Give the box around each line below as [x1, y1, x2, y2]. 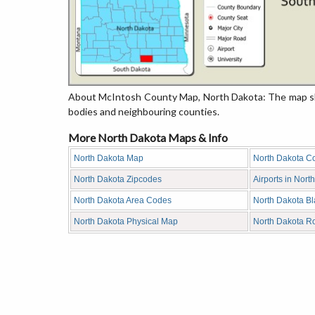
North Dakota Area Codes [74, 195, 172, 205]
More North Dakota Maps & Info [68, 131, 228, 144]
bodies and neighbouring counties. [68, 105, 219, 117]
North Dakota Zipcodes [74, 174, 162, 184]
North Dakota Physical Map [74, 217, 178, 226]
